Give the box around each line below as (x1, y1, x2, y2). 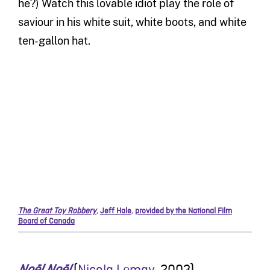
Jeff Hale (99, 206, 131, 216)
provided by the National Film (134, 206, 232, 216)
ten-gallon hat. (17, 34, 90, 48)
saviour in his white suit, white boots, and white (17, 16, 246, 29)
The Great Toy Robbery (17, 206, 96, 216)
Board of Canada (17, 216, 75, 227)
